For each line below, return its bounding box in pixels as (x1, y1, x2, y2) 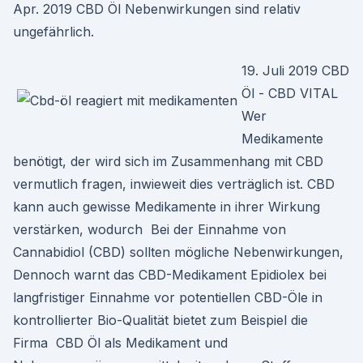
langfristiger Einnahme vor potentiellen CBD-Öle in (13, 289, 322, 305)
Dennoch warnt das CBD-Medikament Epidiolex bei (13, 267, 327, 283)
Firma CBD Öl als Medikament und (13, 335, 228, 351)
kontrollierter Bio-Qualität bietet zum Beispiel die (13, 312, 308, 328)
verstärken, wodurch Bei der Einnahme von (13, 221, 286, 237)
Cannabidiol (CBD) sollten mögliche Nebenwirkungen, (13, 244, 344, 260)
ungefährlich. (13, 23, 94, 40)
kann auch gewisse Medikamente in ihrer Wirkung (13, 199, 320, 215)
